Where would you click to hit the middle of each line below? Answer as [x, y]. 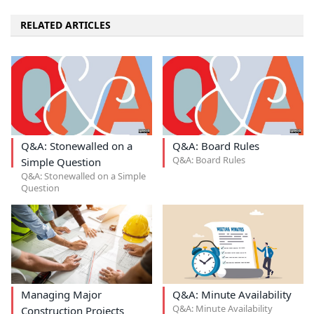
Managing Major [61, 295]
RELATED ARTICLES [66, 25]
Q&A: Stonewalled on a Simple [83, 176]
